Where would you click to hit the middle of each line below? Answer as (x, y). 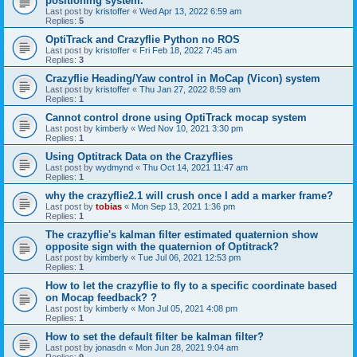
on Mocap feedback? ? (101, 298)
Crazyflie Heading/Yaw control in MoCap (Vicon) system (183, 78)
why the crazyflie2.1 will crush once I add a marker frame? (189, 196)
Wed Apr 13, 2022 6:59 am (190, 11)
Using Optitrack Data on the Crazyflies (139, 157)
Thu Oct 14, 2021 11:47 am (195, 167)
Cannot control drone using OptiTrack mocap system (176, 118)
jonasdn (111, 347)
